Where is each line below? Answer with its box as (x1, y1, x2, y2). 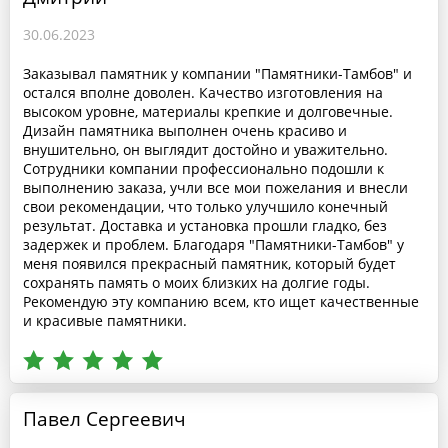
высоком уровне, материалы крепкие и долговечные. (22, 101, 393, 121)
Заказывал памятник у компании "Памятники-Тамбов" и (22, 63, 412, 83)
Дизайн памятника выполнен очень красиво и (22, 120, 347, 140)
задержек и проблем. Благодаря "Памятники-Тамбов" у (22, 234, 404, 254)
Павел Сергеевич (22, 406, 186, 433)
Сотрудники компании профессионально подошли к (22, 158, 384, 178)
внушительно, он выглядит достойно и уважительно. (22, 139, 388, 159)
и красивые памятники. (22, 310, 187, 330)
